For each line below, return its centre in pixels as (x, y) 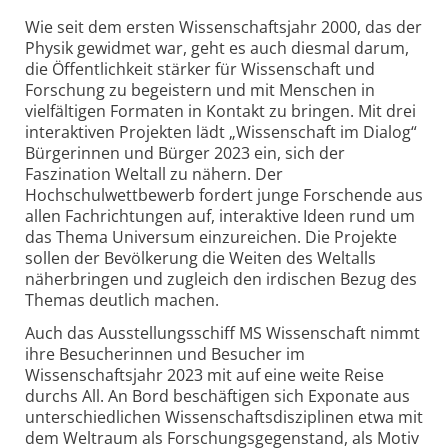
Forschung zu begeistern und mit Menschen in (200, 89)
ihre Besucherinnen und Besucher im (165, 354)
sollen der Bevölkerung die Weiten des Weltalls (200, 257)
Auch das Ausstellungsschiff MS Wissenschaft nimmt (222, 333)
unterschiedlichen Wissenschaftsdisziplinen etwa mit (224, 417)
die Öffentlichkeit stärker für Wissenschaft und (200, 68)
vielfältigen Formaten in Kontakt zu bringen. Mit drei (220, 110)
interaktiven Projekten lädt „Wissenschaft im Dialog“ (221, 131)
